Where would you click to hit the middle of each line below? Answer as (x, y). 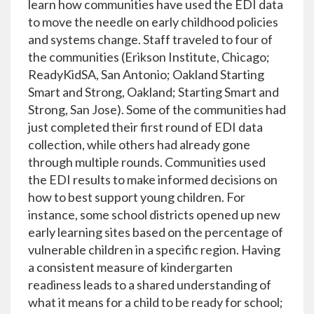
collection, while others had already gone (139, 144)
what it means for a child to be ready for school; (156, 302)
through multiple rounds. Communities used (147, 162)
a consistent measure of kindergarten (130, 267)
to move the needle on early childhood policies (153, 22)
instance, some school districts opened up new (154, 214)
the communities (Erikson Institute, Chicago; (149, 57)
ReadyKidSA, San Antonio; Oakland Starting (146, 74)
